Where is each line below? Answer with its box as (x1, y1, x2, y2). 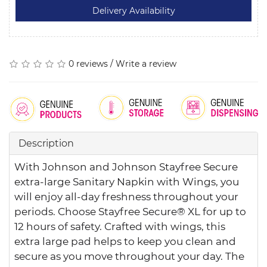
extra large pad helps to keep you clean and (14, 235, 236, 247)
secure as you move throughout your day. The (14, 250, 244, 262)
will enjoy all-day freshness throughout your (14, 190, 238, 203)
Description (18, 137, 74, 149)
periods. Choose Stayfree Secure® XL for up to (14, 205, 246, 218)
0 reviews (69, 58, 108, 69)
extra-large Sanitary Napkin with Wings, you (14, 175, 239, 188)
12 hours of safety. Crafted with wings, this (14, 220, 225, 232)
